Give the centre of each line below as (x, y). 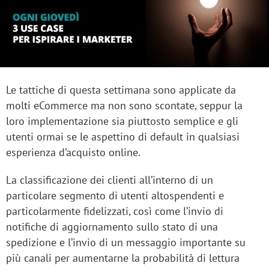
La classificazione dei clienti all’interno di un (110, 180)
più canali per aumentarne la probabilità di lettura (123, 258)
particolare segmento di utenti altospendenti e (115, 196)
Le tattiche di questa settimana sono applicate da (121, 90)
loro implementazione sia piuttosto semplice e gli (122, 121)
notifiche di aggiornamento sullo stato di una (112, 227)
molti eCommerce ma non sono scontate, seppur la (124, 106)
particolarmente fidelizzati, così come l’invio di (115, 211)
